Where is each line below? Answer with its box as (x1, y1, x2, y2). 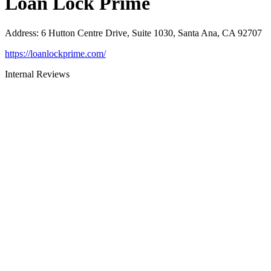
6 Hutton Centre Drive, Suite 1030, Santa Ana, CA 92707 (41, 27, 262, 38)
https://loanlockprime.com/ (5, 48, 106, 59)
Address (5, 27, 36, 38)
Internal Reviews (5, 68, 70, 79)
